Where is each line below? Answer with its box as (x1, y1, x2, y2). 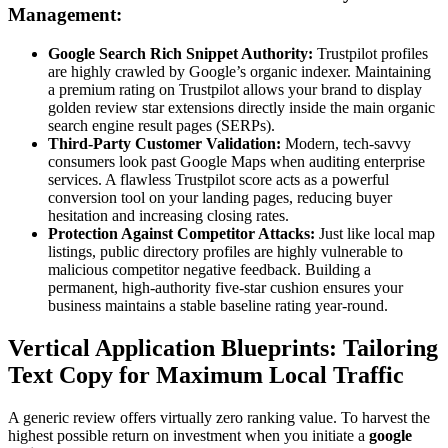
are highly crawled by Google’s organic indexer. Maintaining (48, 62, 431, 80)
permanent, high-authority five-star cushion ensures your (48, 278, 403, 296)
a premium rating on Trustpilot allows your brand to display (48, 80, 422, 98)
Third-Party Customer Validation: (48, 134, 281, 152)
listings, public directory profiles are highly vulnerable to (48, 242, 403, 260)
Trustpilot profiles (313, 44, 428, 62)
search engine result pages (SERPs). (48, 116, 275, 134)
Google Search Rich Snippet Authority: (48, 44, 313, 62)
